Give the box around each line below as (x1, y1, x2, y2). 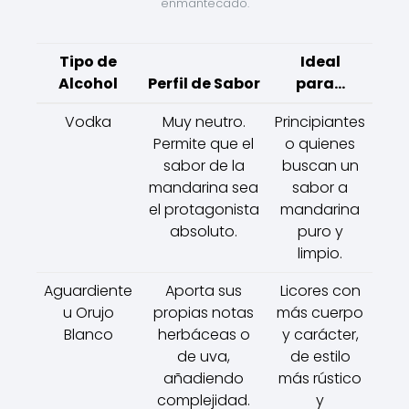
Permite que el (153, 132, 254, 154)
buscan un (281, 154, 359, 176)
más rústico (278, 367, 362, 389)
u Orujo (62, 301, 114, 323)
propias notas (153, 301, 254, 323)
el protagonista (148, 198, 259, 220)
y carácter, (281, 323, 359, 345)
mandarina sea (149, 176, 258, 198)
